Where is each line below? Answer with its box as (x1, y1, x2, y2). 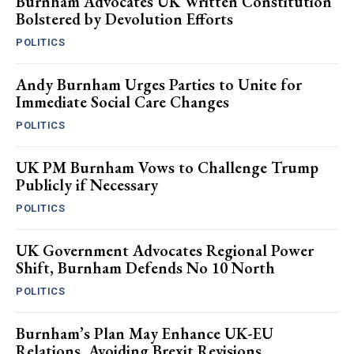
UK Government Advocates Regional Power (16, 239, 314, 261)
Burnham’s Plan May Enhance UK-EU (16, 322, 273, 344)
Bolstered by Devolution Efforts (16, 8, 233, 29)
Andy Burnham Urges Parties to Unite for (16, 73, 302, 95)
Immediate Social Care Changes (16, 91, 229, 112)
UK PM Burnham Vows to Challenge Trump (16, 156, 318, 178)
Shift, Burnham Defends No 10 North (16, 257, 275, 278)
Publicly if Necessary (16, 174, 158, 195)
